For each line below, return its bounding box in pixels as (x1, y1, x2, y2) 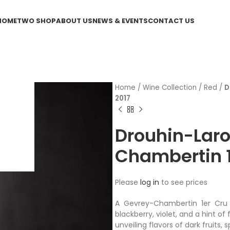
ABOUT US (56, 15, 93, 26)
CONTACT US (148, 15, 195, 26)
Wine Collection (143, 83, 197, 92)
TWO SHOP (17, 15, 56, 26)
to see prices (159, 177, 207, 187)
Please (115, 177, 140, 187)
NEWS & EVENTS (92, 15, 148, 26)
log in (140, 177, 159, 187)
